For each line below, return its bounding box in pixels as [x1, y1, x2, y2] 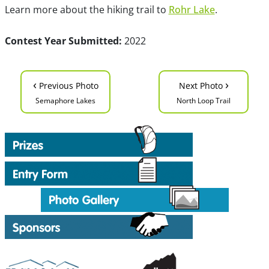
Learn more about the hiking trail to [4, 3, 169, 16]
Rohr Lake [168, 3, 215, 16]
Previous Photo [36, 80, 98, 91]
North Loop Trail [177, 95, 231, 106]
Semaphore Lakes [35, 95, 95, 106]
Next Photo [178, 80, 225, 91]
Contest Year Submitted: [4, 34, 122, 47]
